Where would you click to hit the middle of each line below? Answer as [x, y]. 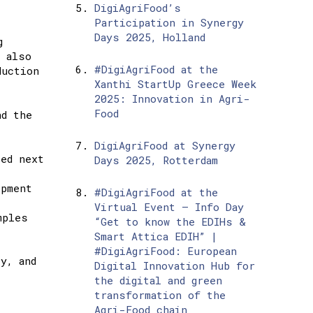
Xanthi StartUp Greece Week [175, 84]
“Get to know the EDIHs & [170, 222]
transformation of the [160, 295]
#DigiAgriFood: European [165, 251]
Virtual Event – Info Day [169, 207]
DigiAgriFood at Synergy [165, 146]
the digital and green [158, 281]
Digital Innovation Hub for [174, 266]
